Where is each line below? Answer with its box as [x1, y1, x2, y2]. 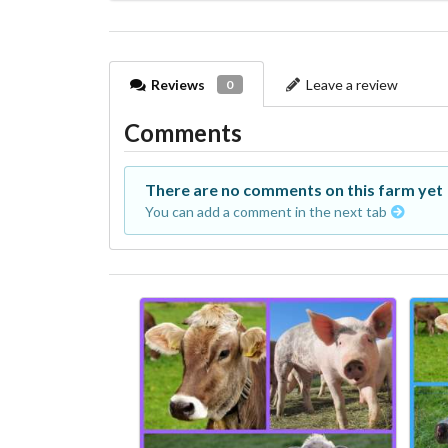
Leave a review [306, 75, 399, 93]
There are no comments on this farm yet [144, 179, 443, 199]
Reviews [151, 75, 206, 93]
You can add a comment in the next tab [144, 203, 390, 221]
